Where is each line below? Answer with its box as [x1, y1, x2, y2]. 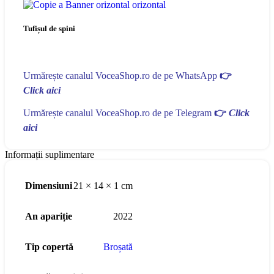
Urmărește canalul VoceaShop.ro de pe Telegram [23, 107, 214, 118]
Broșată [103, 241, 133, 252]
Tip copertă [25, 241, 73, 252]
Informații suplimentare [5, 149, 94, 160]
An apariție [25, 210, 72, 221]
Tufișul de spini [23, 24, 75, 34]
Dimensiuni [25, 180, 72, 191]
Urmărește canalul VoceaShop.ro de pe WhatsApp [23, 70, 220, 81]
